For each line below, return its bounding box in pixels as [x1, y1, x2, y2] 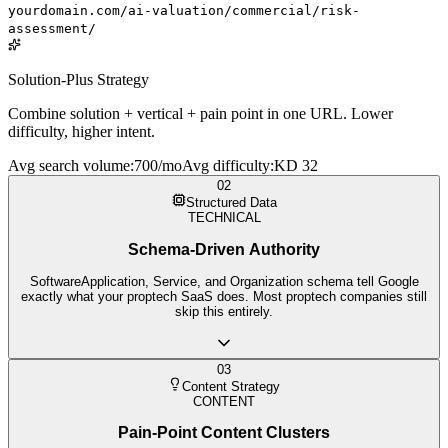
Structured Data [185, 195, 277, 211]
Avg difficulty [182, 157, 270, 175]
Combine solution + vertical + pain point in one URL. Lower [8, 105, 393, 123]
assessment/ [8, 21, 96, 37]
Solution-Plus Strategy [8, 71, 149, 89]
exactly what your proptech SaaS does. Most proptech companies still [21, 289, 427, 305]
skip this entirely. [175, 304, 273, 320]
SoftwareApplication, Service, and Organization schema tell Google [29, 274, 419, 290]
